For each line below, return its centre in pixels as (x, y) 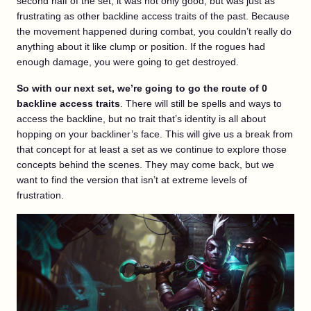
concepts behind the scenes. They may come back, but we (145, 164)
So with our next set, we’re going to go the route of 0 (142, 88)
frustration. (40, 195)
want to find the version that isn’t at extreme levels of (132, 179)
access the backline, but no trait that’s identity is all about (141, 118)
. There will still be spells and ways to (201, 103)
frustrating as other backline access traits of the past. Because (153, 16)
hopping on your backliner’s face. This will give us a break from (155, 134)
